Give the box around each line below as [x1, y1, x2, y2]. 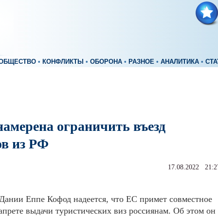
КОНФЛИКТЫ [42, 58, 84, 65]
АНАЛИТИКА [161, 58, 199, 65]
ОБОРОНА [90, 58, 122, 65]
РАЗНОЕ [128, 58, 154, 65]
